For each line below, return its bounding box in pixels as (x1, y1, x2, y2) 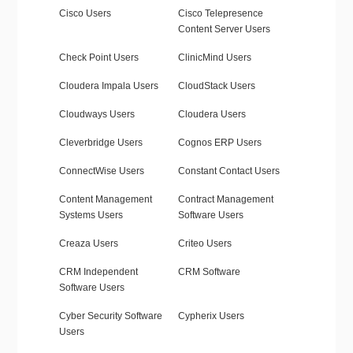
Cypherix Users (177, 310, 244, 322)
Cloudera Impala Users (58, 80, 158, 92)
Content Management (58, 194, 152, 206)
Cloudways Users (58, 109, 135, 121)
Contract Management (177, 194, 273, 206)
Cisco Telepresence (177, 8, 263, 20)
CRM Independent (58, 266, 138, 278)
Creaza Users (58, 238, 118, 250)
